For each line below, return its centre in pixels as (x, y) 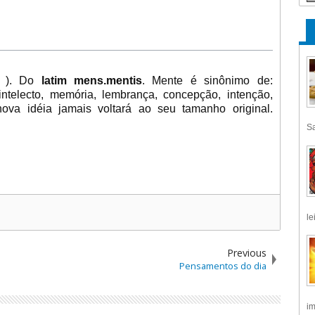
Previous (246, 253)
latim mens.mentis (88, 81)
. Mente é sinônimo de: (207, 81)
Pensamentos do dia (223, 266)
